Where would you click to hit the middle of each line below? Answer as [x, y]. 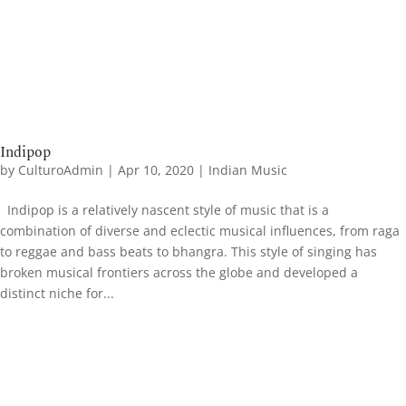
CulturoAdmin [61, 170]
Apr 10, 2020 [156, 170]
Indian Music [248, 170]
